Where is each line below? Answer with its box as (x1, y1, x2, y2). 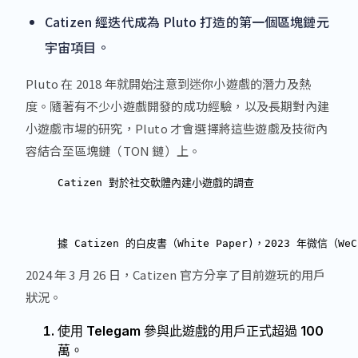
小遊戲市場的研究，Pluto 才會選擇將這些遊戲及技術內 (26, 119, 328, 137)
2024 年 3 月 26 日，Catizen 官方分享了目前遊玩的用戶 (26, 265, 326, 283)
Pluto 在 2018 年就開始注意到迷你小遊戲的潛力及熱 (26, 74, 312, 92)
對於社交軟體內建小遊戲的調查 (102, 176, 254, 189)
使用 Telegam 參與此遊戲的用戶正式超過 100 (58, 322, 324, 339)
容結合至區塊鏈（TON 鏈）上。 (26, 141, 201, 159)
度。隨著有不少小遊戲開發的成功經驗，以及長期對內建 (26, 97, 329, 114)
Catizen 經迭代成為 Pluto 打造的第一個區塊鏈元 (45, 11, 329, 31)
